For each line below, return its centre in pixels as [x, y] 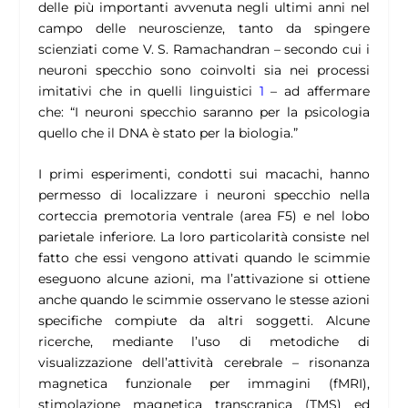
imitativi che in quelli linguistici [149, 91]
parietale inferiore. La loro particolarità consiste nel [204, 237]
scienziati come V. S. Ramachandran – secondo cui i [204, 49]
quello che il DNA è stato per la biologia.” [168, 133]
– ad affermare [316, 91]
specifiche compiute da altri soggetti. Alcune [204, 321]
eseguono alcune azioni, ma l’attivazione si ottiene [204, 279]
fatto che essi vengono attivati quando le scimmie [204, 258]
